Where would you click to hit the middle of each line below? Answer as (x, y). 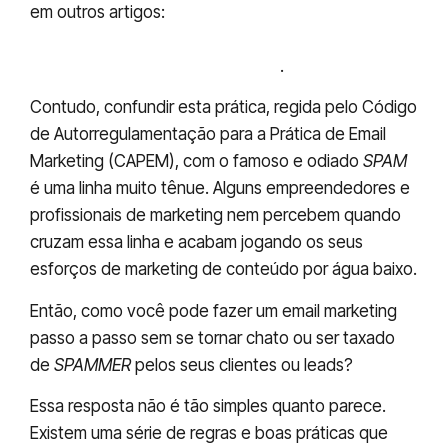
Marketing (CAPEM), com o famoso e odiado (196, 161)
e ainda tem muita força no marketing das (199, 39)
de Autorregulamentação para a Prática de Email (208, 134)
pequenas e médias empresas (155, 66)
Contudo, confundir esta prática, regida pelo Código (223, 107)
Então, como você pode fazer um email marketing (213, 310)
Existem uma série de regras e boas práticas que (209, 433)
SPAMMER (92, 364)
